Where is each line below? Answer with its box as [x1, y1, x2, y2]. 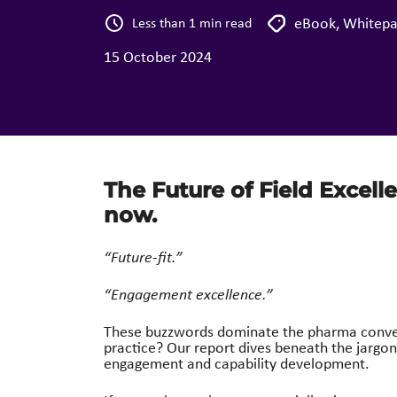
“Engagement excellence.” [104, 283, 273, 304]
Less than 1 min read [132, 13, 252, 33]
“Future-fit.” [104, 245, 183, 267]
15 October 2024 [104, 45, 212, 67]
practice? [104, 336, 167, 358]
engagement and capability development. [104, 352, 370, 374]
